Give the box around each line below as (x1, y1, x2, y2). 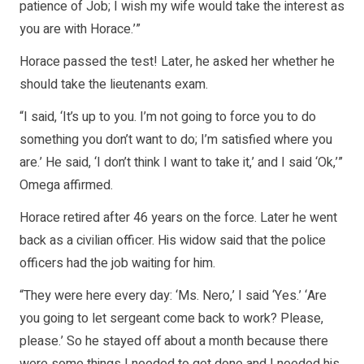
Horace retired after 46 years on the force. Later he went (19, 208, 337, 228)
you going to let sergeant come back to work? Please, (19, 309, 323, 329)
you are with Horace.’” (19, 19, 141, 40)
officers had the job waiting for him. (19, 253, 215, 274)
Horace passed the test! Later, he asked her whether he (19, 52, 335, 72)
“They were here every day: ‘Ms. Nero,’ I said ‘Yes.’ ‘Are (19, 286, 327, 306)
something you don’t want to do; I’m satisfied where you (19, 130, 332, 150)
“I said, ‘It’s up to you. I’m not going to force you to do (19, 107, 316, 128)
